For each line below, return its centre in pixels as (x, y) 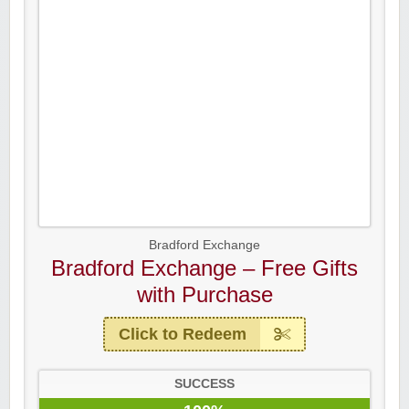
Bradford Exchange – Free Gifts (204, 268)
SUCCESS (204, 384)
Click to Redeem (183, 335)
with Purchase (204, 295)
